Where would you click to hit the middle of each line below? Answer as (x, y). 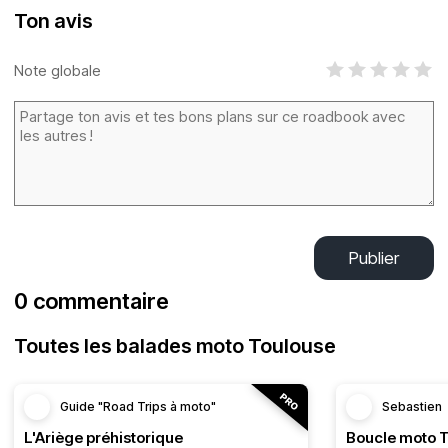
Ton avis (53, 21)
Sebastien (412, 406)
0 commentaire (91, 301)
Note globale (57, 70)
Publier (374, 258)
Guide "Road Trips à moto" (138, 406)
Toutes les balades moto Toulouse (175, 346)
